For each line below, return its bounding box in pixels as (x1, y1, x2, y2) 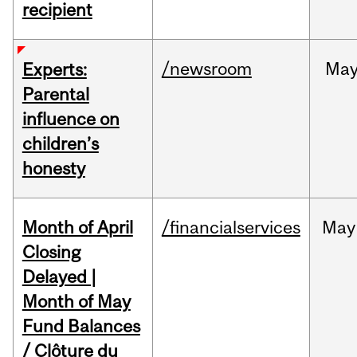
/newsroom (161, 58, 252, 80)
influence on (22, 108, 120, 130)
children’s (22, 133, 99, 155)
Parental (22, 84, 89, 105)
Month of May (22, 291, 131, 312)
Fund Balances (22, 316, 140, 337)
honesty (22, 158, 85, 179)
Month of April (22, 217, 133, 238)
